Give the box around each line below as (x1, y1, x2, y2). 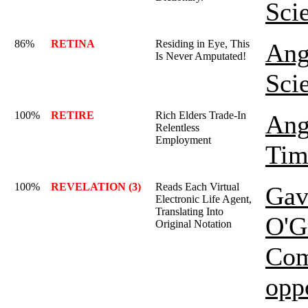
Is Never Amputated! (155, 50, 246, 62)
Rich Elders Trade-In (155, 109, 246, 121)
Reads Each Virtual (155, 181, 239, 192)
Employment (155, 134, 211, 146)
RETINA (51, 38, 95, 49)
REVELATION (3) (51, 181, 141, 192)
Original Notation (155, 218, 232, 230)
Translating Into (155, 206, 223, 217)
